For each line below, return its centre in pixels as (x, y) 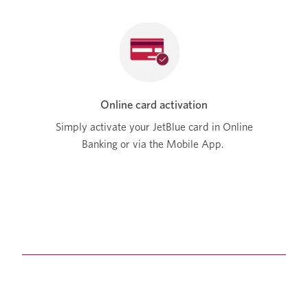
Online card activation (154, 105)
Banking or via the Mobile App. (154, 144)
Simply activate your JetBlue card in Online (154, 127)
